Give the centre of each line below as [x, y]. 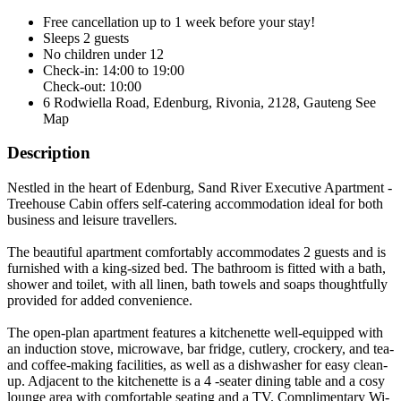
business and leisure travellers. [92, 220]
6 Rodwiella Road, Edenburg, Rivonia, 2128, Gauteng [199, 102]
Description [49, 153]
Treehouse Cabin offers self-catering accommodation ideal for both [195, 204]
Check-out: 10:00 [92, 86]
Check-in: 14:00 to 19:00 [114, 70]
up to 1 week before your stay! [227, 21]
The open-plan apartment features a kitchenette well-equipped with [195, 333]
